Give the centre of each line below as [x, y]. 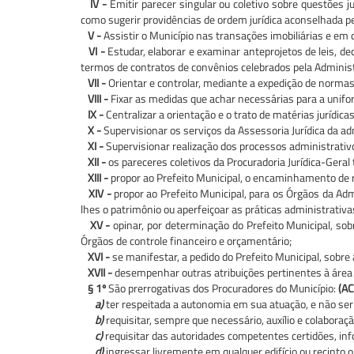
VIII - [98, 98]
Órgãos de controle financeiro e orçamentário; [186, 240]
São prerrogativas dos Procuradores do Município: [222, 288]
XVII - [100, 272]
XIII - [98, 177]
